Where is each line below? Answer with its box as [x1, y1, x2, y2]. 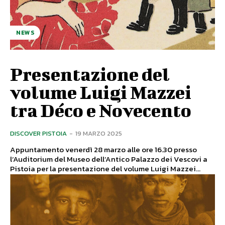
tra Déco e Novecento [10, 99, 191, 121]
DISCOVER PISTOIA [10, 129, 67, 139]
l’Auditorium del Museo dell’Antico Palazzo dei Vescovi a [10, 153, 207, 165]
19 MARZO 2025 [75, 129, 122, 139]
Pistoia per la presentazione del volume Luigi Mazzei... [10, 163, 200, 175]
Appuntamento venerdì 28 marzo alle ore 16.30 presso [10, 144, 197, 156]
